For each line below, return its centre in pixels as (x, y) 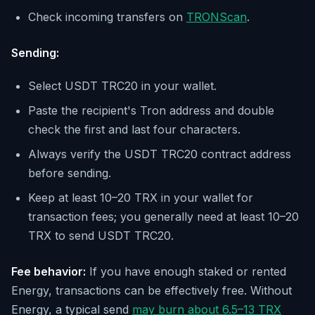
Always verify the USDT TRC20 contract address (160, 154)
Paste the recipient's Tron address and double (151, 110)
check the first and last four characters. (134, 129)
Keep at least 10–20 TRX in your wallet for (141, 197)
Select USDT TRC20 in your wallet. (122, 85)
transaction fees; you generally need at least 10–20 (163, 216)
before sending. (70, 173)
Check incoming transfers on (105, 17)
